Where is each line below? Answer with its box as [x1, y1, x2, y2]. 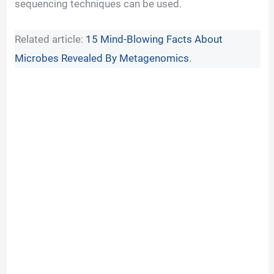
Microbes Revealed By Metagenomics [15, 51, 190, 64]
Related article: [15, 32, 86, 45]
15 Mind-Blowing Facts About [86, 32, 223, 45]
